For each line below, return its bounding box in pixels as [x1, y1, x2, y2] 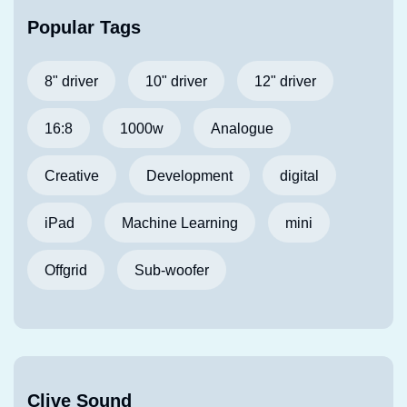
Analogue [211, 120, 273, 136]
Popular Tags [27, 17, 141, 38]
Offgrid [45, 262, 87, 278]
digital [280, 167, 319, 184]
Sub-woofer [134, 262, 209, 278]
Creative [45, 167, 99, 184]
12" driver [254, 73, 316, 89]
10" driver [145, 73, 207, 89]
